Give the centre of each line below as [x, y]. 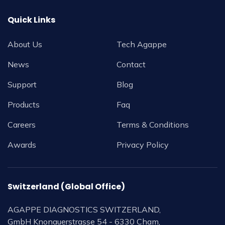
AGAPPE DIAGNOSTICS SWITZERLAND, [84, 210]
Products [24, 105]
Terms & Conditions [153, 125]
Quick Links [31, 20]
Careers [22, 125]
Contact [131, 65]
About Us [25, 44]
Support [22, 85]
